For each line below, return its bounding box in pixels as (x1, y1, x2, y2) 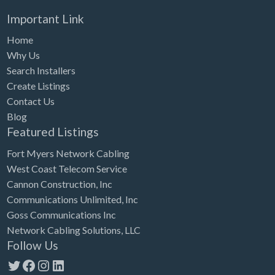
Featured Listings (6, 125, 99, 139)
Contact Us (6, 95, 55, 107)
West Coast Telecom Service (6, 162, 127, 174)
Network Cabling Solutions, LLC (6, 223, 141, 236)
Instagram (35, 255, 103, 274)
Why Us (6, 49, 40, 61)
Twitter (6, 255, 56, 274)
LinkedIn (50, 255, 109, 274)
